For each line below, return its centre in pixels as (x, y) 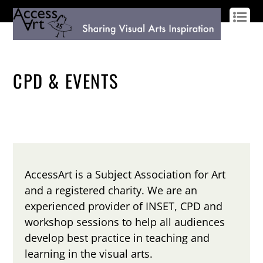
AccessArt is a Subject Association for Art (125, 175)
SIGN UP (55, 49)
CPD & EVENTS (66, 81)
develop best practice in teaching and (117, 238)
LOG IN (24, 49)
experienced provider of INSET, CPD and (124, 206)
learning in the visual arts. (89, 254)
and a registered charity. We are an (111, 190)
